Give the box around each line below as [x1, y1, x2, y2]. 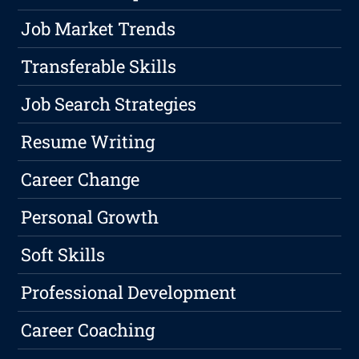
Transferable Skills [21, 54, 177, 79]
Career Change [21, 167, 140, 192]
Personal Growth [21, 205, 159, 229]
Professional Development [21, 280, 237, 305]
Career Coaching [21, 318, 155, 342]
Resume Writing [21, 130, 155, 154]
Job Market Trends [21, 17, 176, 41]
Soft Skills [21, 243, 106, 267]
